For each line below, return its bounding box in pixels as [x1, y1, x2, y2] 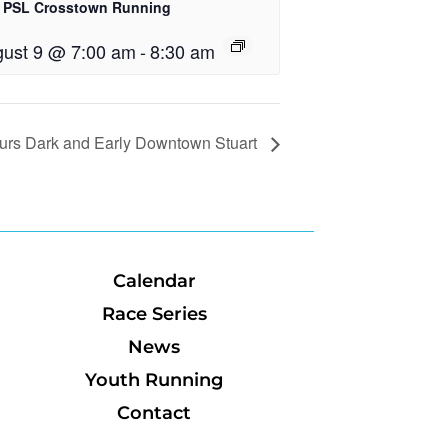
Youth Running [85, 369, 224, 392]
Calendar [112, 270, 196, 293]
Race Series [101, 303, 207, 326]
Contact [117, 402, 192, 425]
